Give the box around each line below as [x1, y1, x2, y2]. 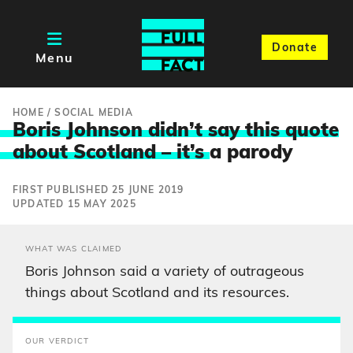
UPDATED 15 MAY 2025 [13, 200, 136, 210]
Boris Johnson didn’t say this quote [13, 122, 339, 141]
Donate [272, 42, 318, 54]
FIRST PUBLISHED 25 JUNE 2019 [13, 186, 184, 195]
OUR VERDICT [25, 337, 90, 346]
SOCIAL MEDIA [54, 109, 133, 118]
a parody [210, 144, 292, 163]
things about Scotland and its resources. [25, 286, 289, 301]
